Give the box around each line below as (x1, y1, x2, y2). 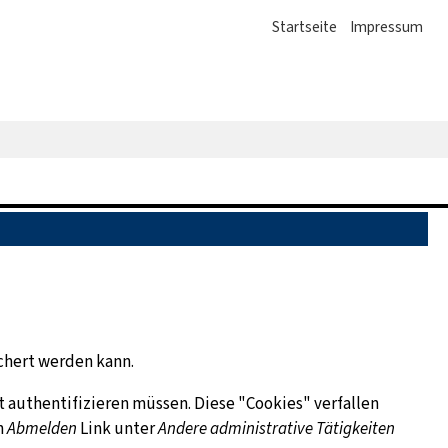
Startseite (272, 17, 337, 38)
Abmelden (7, 417, 77, 441)
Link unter (77, 417, 158, 441)
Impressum (350, 17, 423, 38)
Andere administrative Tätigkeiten (158, 417, 395, 441)
